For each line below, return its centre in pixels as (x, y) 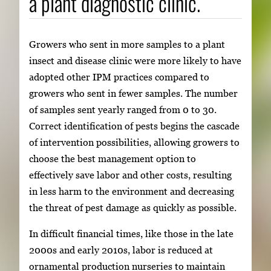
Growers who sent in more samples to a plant (127, 44)
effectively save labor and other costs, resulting (130, 175)
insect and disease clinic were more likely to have (135, 60)
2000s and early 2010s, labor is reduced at (121, 250)
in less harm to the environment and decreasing (132, 191)
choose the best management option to (113, 158)
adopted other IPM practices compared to (119, 77)
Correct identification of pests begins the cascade (134, 126)
